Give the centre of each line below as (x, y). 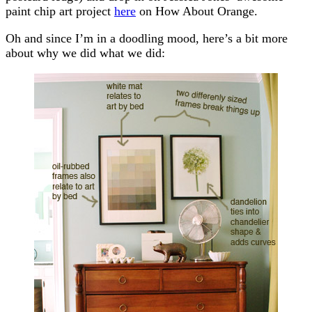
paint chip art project (60, 11)
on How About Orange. (197, 11)
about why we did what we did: (85, 53)
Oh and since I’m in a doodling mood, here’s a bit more (147, 38)
